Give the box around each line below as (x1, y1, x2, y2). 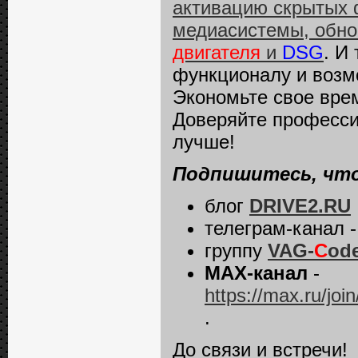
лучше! (173, 131, 235, 153)
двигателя (173, 42, 261, 63)
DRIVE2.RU (249, 195, 351, 217)
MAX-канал (205, 262, 308, 284)
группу (205, 240, 268, 261)
